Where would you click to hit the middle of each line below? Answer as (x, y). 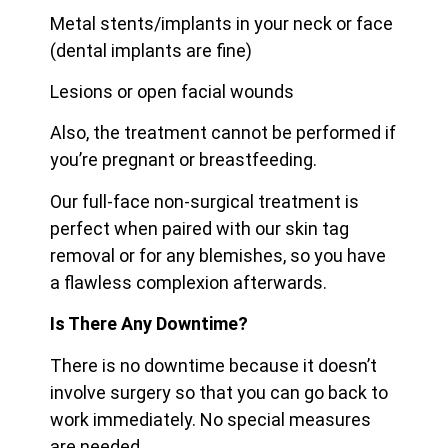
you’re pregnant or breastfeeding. (183, 160)
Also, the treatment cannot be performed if (223, 133)
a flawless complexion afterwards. (188, 282)
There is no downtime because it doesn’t (213, 365)
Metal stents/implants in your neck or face (221, 23)
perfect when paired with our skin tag (199, 228)
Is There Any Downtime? (149, 324)
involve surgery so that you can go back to (219, 392)
